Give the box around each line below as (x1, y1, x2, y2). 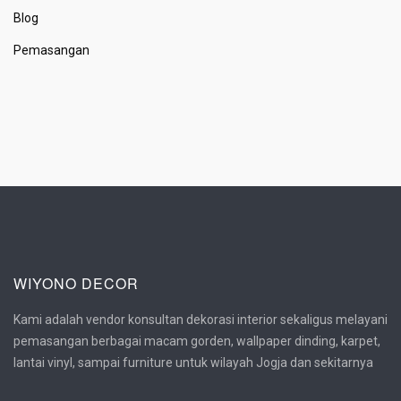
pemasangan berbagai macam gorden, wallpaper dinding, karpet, (13, 333, 380, 348)
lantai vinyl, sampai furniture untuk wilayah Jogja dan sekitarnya (13, 354, 373, 370)
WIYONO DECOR (13, 272, 139, 294)
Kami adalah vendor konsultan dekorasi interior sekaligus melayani (13, 311, 388, 327)
